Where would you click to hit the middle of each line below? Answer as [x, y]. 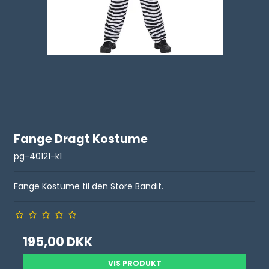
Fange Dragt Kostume [81, 139]
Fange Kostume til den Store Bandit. [89, 186]
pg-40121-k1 [38, 156]
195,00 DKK [58, 242]
